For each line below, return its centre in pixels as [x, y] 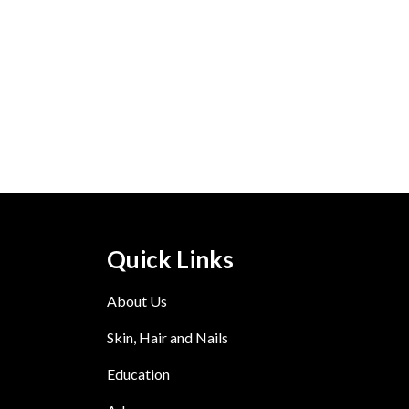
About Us [137, 301]
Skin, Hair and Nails [168, 338]
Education [138, 374]
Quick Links [170, 260]
